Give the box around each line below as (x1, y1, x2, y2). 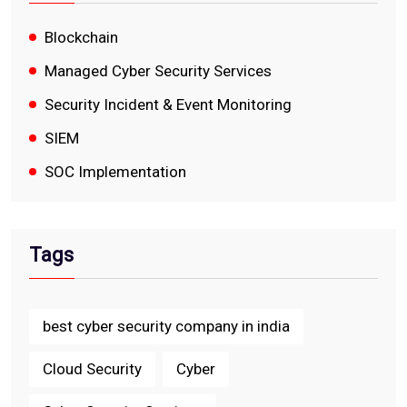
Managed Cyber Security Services (45, 61, 272, 80)
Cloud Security (43, 359, 142, 378)
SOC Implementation (45, 162, 186, 181)
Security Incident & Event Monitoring (45, 94, 292, 114)
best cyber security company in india (43, 316, 290, 335)
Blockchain (45, 27, 118, 46)
